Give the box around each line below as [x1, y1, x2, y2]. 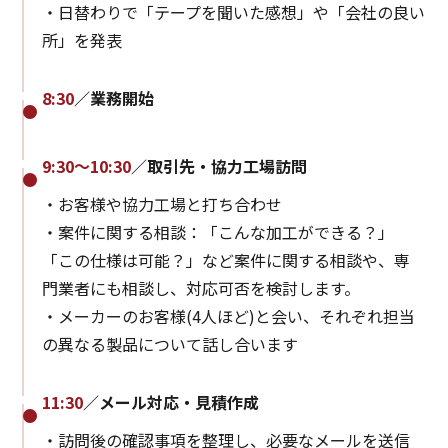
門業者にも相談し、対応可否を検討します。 [42, 275, 361, 300]
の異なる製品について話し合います [42, 331, 299, 356]
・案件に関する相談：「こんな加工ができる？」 [42, 219, 395, 244]
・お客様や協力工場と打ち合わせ [42, 191, 283, 216]
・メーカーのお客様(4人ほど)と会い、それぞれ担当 [42, 303, 416, 328]
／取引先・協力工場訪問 [131, 153, 308, 178]
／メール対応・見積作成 [83, 389, 260, 414]
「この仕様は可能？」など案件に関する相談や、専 [42, 247, 411, 272]
